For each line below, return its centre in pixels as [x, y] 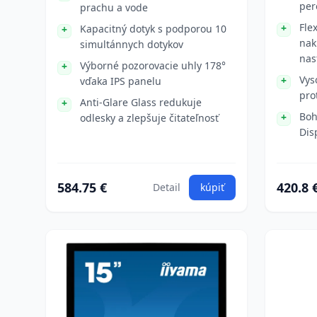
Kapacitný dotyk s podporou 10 [153, 29]
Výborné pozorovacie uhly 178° [153, 65]
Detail [167, 187]
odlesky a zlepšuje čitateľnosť [149, 118]
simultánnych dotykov [132, 44]
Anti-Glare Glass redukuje [141, 102]
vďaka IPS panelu [121, 81]
